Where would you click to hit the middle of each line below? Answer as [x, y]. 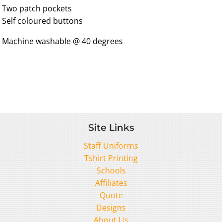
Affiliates [111, 183]
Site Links [111, 128]
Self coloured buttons [43, 21]
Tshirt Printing [111, 158]
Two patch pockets [37, 8]
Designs [111, 208]
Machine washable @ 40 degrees [63, 41]
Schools [111, 171]
